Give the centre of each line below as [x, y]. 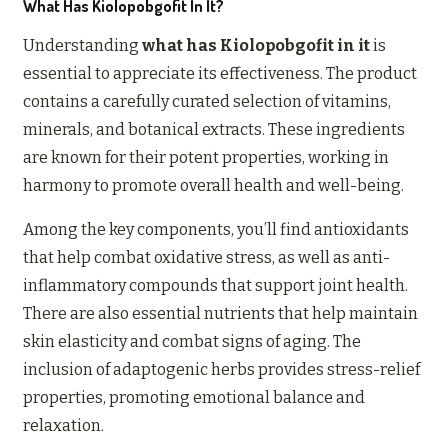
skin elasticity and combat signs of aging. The [192, 342]
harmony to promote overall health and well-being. [213, 186]
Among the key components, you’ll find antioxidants [216, 230]
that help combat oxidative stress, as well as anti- [206, 258]
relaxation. [63, 426]
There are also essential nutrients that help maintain [220, 314]
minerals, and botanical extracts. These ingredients [214, 130]
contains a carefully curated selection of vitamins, [207, 102]
